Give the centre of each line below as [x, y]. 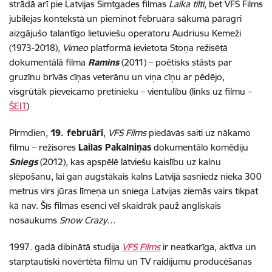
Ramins [104, 63]
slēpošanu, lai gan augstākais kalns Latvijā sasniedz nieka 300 [135, 177]
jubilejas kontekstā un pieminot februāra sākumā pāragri [125, 19]
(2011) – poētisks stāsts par [175, 63]
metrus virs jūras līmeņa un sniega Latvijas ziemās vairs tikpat [134, 191]
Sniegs [23, 162]
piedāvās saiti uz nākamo [199, 133]
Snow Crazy [83, 220]
